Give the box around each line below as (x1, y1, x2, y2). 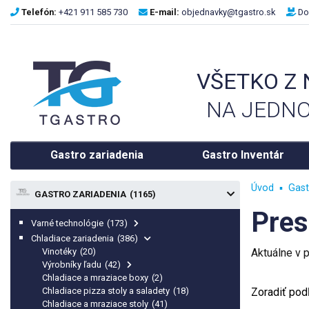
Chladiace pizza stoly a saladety (42, 286, 172, 296)
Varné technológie (31, 218, 106, 228)
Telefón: (21, 7, 57, 17)
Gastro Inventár (202, 148, 284, 161)
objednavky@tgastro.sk (181, 7, 275, 17)
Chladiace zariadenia (31, 233, 116, 243)
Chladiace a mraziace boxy (42, 272, 150, 283)
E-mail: (150, 7, 179, 17)
